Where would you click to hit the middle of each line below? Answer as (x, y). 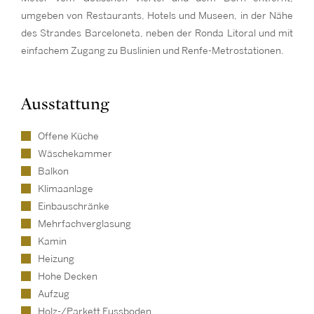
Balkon (53, 171)
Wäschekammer (75, 154)
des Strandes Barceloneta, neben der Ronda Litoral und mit (157, 33)
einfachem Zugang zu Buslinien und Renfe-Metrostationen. (152, 51)
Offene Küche (68, 136)
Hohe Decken (68, 277)
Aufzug (54, 294)
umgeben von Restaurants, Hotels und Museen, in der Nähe (157, 16)
